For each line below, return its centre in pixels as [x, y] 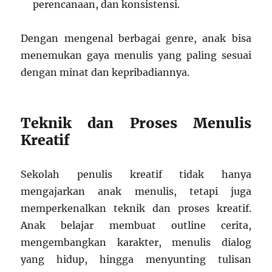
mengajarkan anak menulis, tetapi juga [136, 192]
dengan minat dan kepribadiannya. [105, 73]
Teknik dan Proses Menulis [136, 123]
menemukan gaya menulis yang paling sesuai [136, 56]
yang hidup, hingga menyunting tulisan [136, 260]
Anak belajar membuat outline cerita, [136, 226]
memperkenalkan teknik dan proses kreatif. [136, 209]
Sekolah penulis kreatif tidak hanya [136, 175]
